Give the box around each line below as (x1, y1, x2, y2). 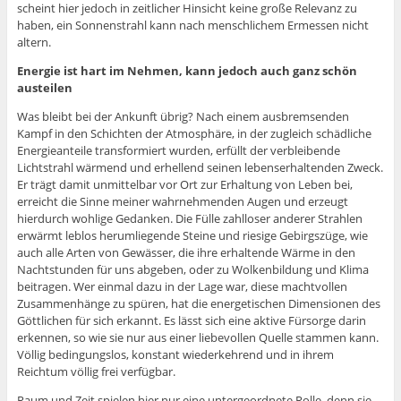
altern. (16, 34, 51, 51)
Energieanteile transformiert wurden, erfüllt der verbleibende (16, 142, 340, 159)
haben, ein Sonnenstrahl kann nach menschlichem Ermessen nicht (16, 17, 369, 34)
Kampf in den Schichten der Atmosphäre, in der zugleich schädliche (16, 125, 371, 142)
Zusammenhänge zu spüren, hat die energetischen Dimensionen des (16, 295, 380, 312)
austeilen (16, 80, 73, 97)
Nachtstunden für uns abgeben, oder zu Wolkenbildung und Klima (16, 261, 369, 278)
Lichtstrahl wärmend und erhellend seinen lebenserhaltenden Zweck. (16, 159, 383, 176)
